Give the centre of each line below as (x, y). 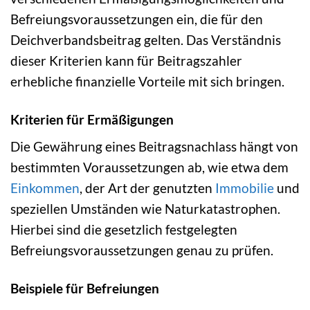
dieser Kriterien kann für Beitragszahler (126, 60)
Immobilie (245, 188)
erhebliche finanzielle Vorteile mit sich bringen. (147, 81)
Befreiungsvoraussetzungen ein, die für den (137, 19)
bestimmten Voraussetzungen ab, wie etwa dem (149, 167)
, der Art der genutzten (147, 188)
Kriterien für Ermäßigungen (92, 119)
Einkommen (45, 188)
